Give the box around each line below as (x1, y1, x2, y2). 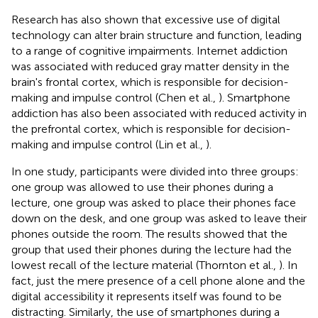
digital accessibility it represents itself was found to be (11, 289, 282, 303)
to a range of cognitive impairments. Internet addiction (11, 43, 287, 57)
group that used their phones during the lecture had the (11, 242, 292, 256)
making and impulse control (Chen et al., (11, 90, 219, 104)
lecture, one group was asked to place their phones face (11, 195, 296, 209)
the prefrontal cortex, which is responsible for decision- (11, 121, 291, 136)
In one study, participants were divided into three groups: (11, 164, 299, 178)
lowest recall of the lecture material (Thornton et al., (11, 258, 279, 272)
